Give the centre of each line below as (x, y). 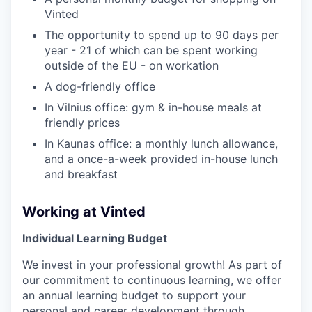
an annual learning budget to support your (134, 295)
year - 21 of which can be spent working (151, 50)
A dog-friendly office (100, 86)
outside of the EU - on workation (132, 65)
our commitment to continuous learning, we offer (152, 280)
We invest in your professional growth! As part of (152, 264)
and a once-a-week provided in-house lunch (161, 158)
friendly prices (82, 122)
